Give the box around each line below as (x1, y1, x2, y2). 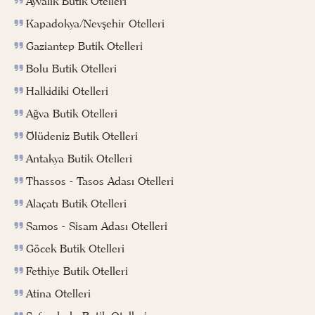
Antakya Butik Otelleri (26, 150, 132, 165)
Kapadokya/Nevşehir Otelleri (26, 15, 165, 30)
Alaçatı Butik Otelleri (26, 195, 127, 210)
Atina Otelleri (26, 285, 91, 300)
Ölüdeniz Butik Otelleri (26, 128, 138, 143)
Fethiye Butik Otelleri (26, 263, 128, 278)
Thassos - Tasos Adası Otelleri (26, 173, 174, 188)
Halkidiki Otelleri (26, 83, 108, 98)
